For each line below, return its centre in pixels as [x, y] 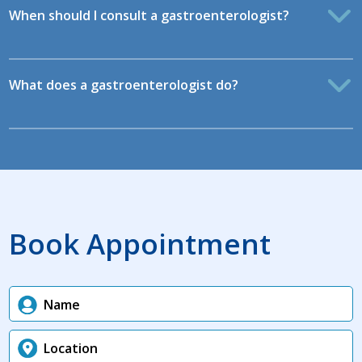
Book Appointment [140, 243]
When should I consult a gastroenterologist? [149, 15]
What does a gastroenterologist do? [124, 84]
